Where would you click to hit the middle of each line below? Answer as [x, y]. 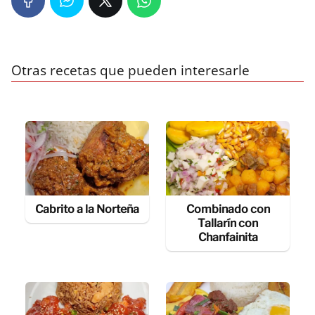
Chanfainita [228, 237]
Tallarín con [228, 223]
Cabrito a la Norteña [87, 209]
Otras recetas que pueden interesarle [130, 71]
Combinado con [228, 209]
